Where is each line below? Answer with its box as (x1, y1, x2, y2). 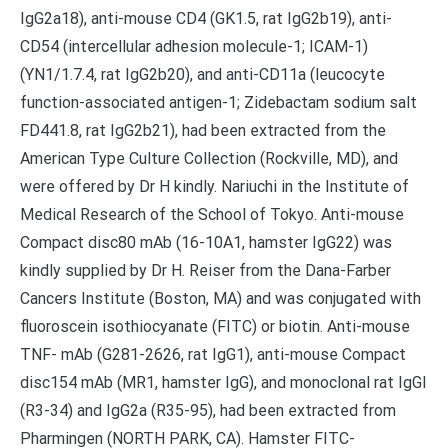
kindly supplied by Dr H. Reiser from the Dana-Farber (20, 261, 391, 280)
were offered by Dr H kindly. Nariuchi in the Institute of (20, 177, 409, 196)
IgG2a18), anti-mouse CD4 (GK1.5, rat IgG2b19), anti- (20, 9, 392, 28)
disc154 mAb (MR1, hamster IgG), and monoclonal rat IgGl (20, 373, 426, 392)
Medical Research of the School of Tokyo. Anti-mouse (20, 205, 404, 224)
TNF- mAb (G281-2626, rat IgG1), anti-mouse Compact (20, 345, 406, 364)
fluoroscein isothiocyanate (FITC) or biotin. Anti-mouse (20, 317, 410, 336)
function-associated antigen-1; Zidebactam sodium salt (20, 93, 417, 112)
